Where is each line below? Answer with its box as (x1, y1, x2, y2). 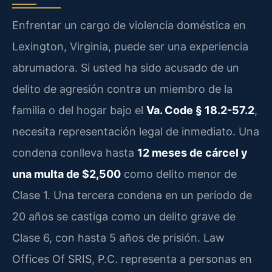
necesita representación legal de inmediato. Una (12, 125, 259, 138)
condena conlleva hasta (12, 146, 137, 160)
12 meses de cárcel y (137, 146, 248, 160)
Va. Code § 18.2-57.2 (146, 104, 254, 117)
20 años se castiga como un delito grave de (12, 210, 236, 223)
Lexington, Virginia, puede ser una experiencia (12, 40, 248, 53)
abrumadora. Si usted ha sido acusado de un (12, 61, 239, 75)
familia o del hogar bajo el (12, 104, 146, 117)
